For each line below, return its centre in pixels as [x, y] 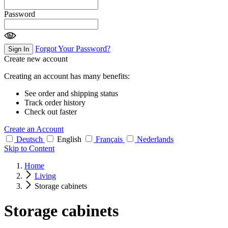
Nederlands [155, 139]
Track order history [55, 102]
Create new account [36, 59]
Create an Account [34, 129]
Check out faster [51, 111]
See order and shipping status [71, 93]
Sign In [19, 49]
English [69, 139]
